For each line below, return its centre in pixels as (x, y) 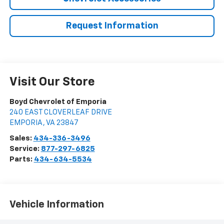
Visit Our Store (52, 82)
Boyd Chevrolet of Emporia (58, 101)
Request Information (112, 26)
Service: (25, 148)
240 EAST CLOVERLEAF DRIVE (60, 112)
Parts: (21, 159)
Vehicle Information (56, 205)
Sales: (21, 138)
